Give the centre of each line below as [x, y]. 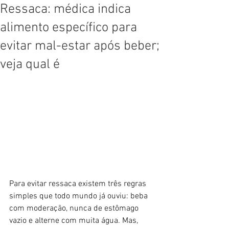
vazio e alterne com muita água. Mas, [75, 221]
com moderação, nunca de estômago [75, 209]
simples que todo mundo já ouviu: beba [79, 197]
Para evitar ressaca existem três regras [79, 184]
